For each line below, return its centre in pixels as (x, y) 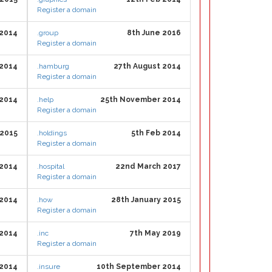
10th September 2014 (139, 267)
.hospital (51, 166)
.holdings (52, 133)
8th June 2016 (154, 33)
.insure (49, 267)
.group (48, 33)
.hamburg (53, 66)
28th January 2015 (146, 200)
